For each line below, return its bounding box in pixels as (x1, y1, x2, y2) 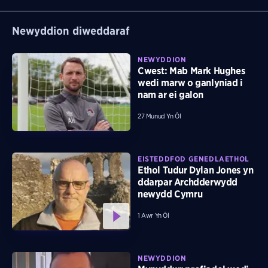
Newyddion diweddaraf (12, 24, 130, 37)
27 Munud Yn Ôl (138, 112, 181, 121)
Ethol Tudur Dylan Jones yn (138, 165, 254, 176)
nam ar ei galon (138, 89, 203, 101)
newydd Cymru (138, 188, 203, 200)
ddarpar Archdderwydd (138, 176, 237, 188)
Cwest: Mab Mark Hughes (138, 65, 246, 77)
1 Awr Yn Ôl (138, 211, 169, 220)
